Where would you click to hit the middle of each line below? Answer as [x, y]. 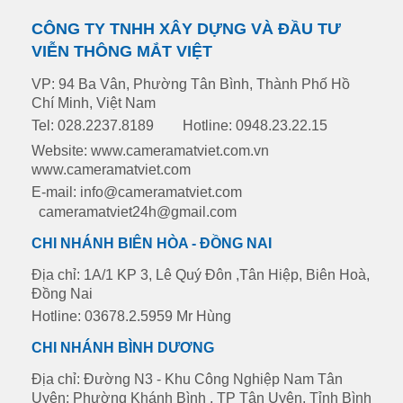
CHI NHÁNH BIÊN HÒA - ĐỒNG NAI [152, 243]
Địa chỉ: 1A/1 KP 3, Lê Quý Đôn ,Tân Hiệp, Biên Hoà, [201, 274]
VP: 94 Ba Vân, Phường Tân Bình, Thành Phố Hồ [191, 84]
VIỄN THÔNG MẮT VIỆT [122, 51]
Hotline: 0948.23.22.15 [257, 125]
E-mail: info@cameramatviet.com [148, 192]
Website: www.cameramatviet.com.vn [150, 150]
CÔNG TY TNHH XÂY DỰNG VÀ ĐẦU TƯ [186, 28]
